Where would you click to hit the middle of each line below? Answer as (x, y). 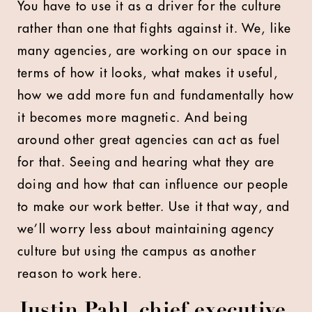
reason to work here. (80, 274)
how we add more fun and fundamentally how (156, 95)
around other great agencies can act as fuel (149, 140)
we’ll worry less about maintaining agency (146, 229)
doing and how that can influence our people (153, 185)
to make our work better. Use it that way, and (154, 207)
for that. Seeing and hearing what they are (146, 162)
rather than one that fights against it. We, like (155, 29)
